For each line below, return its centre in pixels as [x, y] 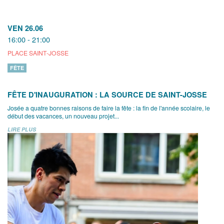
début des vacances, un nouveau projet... [63, 116]
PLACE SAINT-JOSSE [38, 53]
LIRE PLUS [22, 129]
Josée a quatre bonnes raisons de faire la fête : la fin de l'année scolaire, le [109, 108]
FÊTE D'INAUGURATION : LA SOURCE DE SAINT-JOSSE [107, 94]
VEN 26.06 [25, 28]
